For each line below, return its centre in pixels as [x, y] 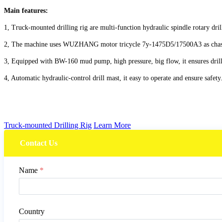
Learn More [112, 125]
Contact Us [39, 143]
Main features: [26, 11]
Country [32, 211]
